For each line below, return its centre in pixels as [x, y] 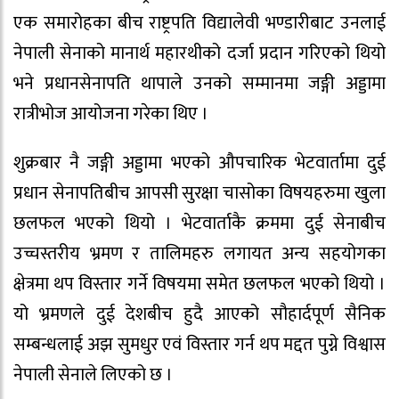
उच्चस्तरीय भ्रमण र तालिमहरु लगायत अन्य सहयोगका [199, 254]
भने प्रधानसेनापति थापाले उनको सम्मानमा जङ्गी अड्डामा [199, 84]
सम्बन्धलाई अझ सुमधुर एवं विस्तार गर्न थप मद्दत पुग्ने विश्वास [199, 345]
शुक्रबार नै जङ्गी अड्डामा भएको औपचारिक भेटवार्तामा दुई [199, 163]
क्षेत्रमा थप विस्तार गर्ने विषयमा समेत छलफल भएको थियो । [199, 285]
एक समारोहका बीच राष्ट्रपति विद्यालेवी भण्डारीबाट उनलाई [199, 24]
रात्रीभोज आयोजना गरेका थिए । [111, 114]
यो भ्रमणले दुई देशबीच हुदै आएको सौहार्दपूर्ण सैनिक [199, 315]
